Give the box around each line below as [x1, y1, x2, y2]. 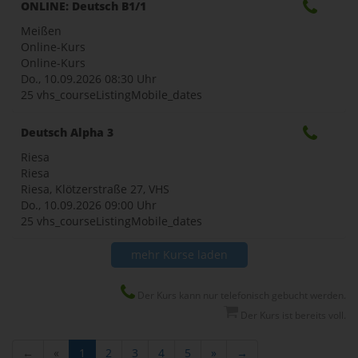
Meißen [21, 22, 62, 38]
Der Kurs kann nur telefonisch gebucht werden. [135, 288, 346, 302]
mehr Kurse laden [130, 246, 228, 262]
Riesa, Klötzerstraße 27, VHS [21, 181, 169, 197]
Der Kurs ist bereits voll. [238, 308, 346, 322]
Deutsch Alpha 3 [21, 124, 113, 140]
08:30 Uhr [105, 70, 157, 86]
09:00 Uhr [105, 197, 157, 213]
